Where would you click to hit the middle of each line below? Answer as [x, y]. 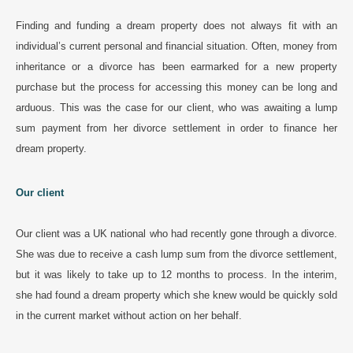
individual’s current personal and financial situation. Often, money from [176, 46]
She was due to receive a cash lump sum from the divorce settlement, [176, 254]
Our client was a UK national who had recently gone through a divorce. [176, 233]
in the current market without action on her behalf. [129, 315]
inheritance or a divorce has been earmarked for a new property [176, 66]
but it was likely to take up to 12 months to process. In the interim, [176, 274]
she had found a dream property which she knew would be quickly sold [176, 295]
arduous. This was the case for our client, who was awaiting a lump [176, 107]
